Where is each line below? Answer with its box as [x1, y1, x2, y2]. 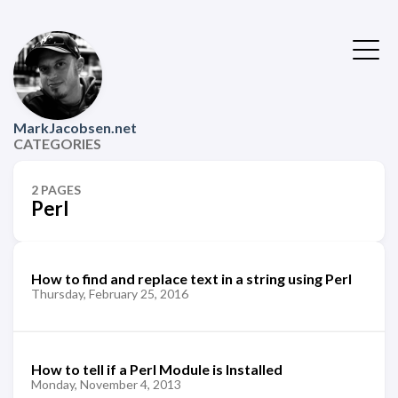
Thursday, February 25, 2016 [31, 286, 188, 301]
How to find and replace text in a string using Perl [31, 270, 352, 287]
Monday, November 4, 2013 [31, 376, 181, 392]
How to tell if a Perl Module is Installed [31, 360, 283, 378]
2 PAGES [31, 182, 81, 197]
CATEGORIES [13, 135, 101, 152]
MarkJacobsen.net [13, 119, 137, 136]
